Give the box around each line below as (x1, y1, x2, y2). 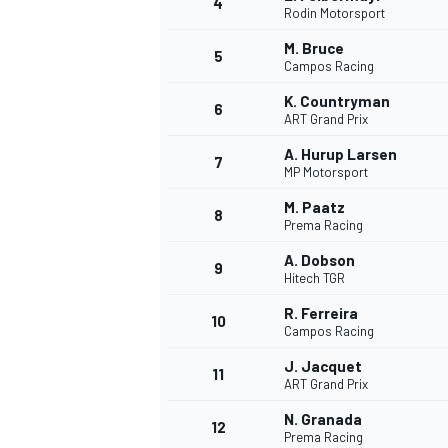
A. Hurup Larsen (284, 145, 397, 164)
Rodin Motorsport (284, 5, 385, 22)
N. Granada (284, 410, 362, 429)
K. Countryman (284, 92, 390, 111)
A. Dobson (284, 251, 355, 270)
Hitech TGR (284, 270, 345, 287)
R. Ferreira (284, 304, 358, 323)
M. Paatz (284, 198, 345, 217)
